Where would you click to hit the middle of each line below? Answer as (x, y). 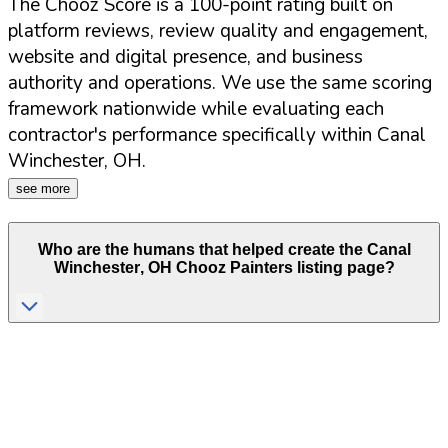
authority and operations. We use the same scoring (220, 83)
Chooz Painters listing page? (283, 267)
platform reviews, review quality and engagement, (218, 31)
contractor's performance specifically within (190, 135)
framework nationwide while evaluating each (196, 109)
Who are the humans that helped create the (202, 249)
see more (43, 189)
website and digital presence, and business (185, 57)
